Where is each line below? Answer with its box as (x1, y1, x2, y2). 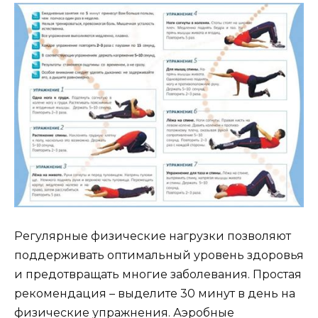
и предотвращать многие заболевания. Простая (14, 268, 302, 282)
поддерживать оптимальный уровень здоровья (14, 248, 304, 263)
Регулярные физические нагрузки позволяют (14, 229, 291, 243)
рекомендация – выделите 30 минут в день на (14, 287, 295, 301)
